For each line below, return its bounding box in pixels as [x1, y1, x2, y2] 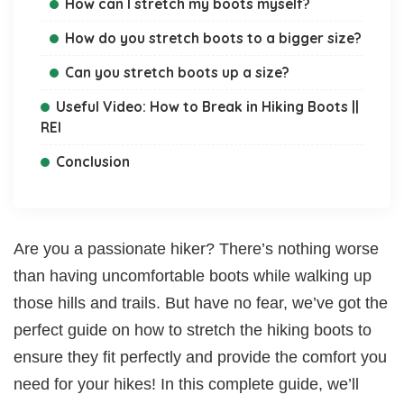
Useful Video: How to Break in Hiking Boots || [56, 96, 359, 115]
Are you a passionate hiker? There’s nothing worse [14, 239, 379, 258]
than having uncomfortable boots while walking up [14, 266, 372, 285]
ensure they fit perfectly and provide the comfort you [14, 347, 387, 366]
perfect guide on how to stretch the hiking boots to [14, 320, 372, 339]
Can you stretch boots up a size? [65, 62, 289, 81]
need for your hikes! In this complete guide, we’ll [14, 374, 359, 393]
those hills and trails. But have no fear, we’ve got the [14, 293, 388, 312]
